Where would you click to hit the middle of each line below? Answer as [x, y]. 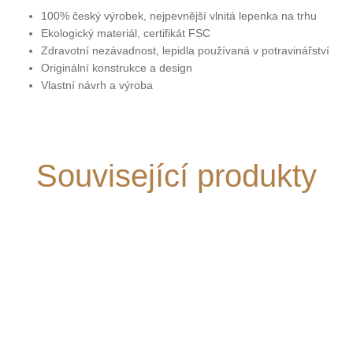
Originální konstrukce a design [117, 68]
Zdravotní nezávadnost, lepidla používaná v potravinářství [185, 51]
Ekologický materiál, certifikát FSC [126, 33]
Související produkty [176, 175]
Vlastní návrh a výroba [97, 85]
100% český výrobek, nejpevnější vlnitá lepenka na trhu [179, 16]
